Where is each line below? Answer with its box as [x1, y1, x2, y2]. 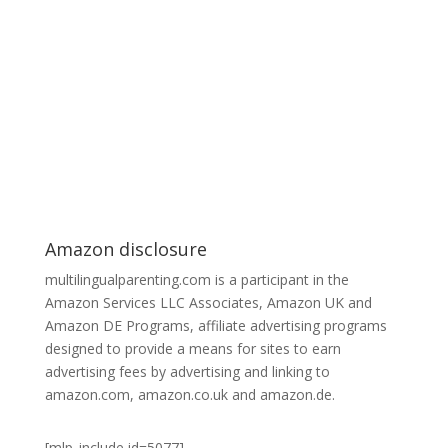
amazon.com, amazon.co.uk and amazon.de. [44, 385, 335, 404]
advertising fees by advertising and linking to [44, 362, 330, 381]
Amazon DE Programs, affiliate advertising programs [44, 316, 387, 335]
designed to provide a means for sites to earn [44, 339, 341, 358]
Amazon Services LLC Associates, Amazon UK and [44, 293, 372, 312]
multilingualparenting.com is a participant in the [44, 270, 349, 289]
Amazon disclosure [44, 237, 207, 261]
